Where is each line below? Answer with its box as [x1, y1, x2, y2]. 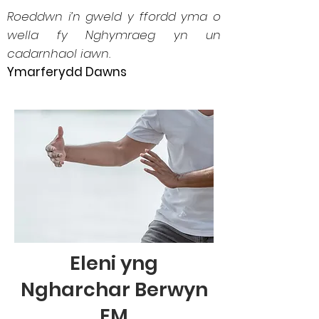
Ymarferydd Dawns [7, 63, 127, 80]
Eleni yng [70, 250, 158, 276]
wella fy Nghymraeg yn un [7, 26, 221, 43]
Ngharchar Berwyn [20, 276, 208, 303]
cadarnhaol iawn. [7, 45, 110, 62]
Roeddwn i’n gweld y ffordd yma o [7, 8, 221, 25]
